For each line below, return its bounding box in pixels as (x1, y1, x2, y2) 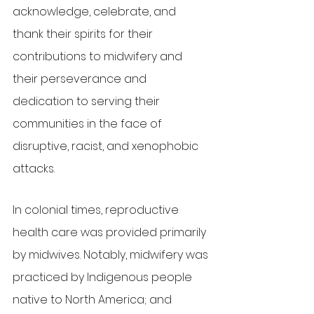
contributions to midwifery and (13, 48, 185, 65)
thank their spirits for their (13, 26, 156, 43)
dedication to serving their (13, 93, 163, 110)
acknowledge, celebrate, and (13, 4, 179, 20)
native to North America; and (13, 292, 175, 308)
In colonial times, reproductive (13, 202, 182, 219)
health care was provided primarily (13, 224, 209, 241)
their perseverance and (13, 71, 149, 88)
